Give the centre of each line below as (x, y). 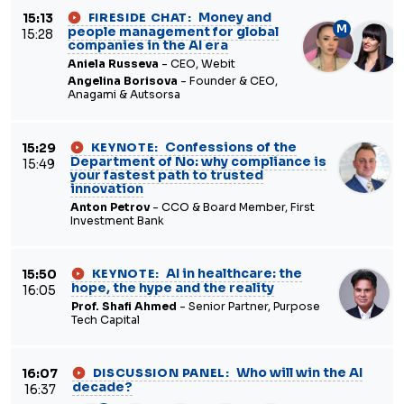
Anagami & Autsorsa (124, 95)
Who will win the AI (298, 372)
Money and (233, 17)
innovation (107, 188)
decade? (102, 387)
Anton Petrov (110, 207)
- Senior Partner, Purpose (248, 307)
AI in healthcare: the (232, 273)
